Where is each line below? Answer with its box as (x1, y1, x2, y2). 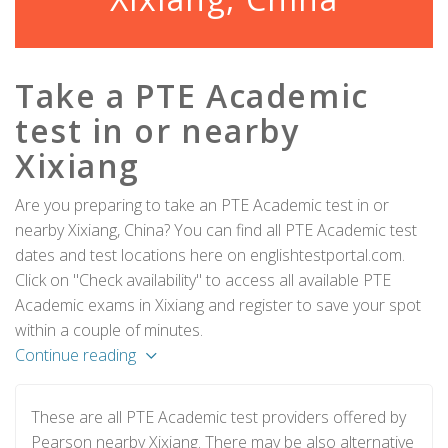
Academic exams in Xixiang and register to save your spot (15, 294, 421, 316)
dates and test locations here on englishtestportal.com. (15, 244, 405, 266)
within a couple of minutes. (15, 319, 203, 341)
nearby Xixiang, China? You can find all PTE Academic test (15, 219, 417, 241)
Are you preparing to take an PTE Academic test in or (15, 194, 389, 216)
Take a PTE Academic (15, 74, 369, 117)
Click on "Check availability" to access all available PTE (15, 269, 391, 291)
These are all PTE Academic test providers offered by (31, 406, 406, 428)
